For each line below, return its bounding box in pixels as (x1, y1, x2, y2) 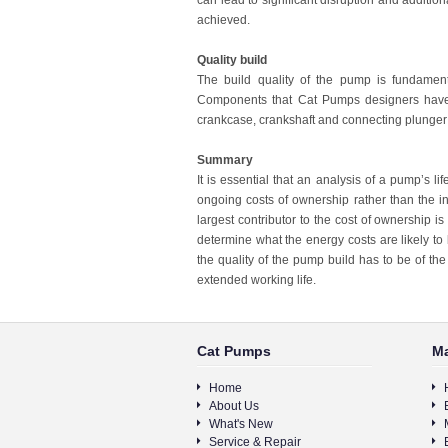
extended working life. (197, 273, 319, 287)
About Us (209, 399, 259, 413)
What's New (209, 417, 273, 431)
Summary (197, 153, 253, 167)
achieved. (197, 13, 253, 27)
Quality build (197, 53, 267, 67)
